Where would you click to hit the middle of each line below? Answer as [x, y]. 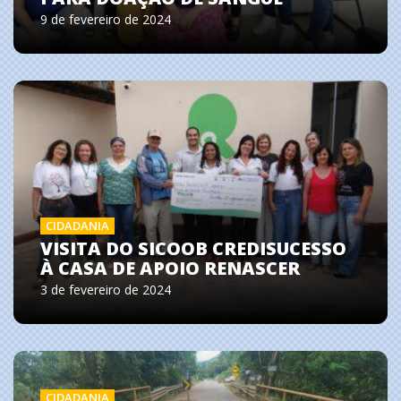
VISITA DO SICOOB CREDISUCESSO [193, 248]
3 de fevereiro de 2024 [106, 290]
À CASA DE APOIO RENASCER [170, 268]
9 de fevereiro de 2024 [106, 20]
